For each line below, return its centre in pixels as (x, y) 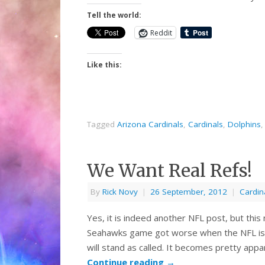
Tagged (102, 125)
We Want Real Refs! (169, 171)
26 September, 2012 (189, 192)
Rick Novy (120, 192)
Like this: (104, 65)
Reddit (161, 33)
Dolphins (244, 125)
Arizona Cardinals (150, 125)
